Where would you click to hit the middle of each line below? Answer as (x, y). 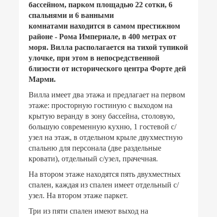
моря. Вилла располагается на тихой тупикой (108, 47)
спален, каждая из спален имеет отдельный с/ (104, 185)
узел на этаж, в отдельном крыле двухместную (106, 137)
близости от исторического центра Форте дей (107, 68)
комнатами (49, 26)
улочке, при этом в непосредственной (94, 58)
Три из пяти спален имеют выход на (88, 211)
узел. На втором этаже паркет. (78, 195)
